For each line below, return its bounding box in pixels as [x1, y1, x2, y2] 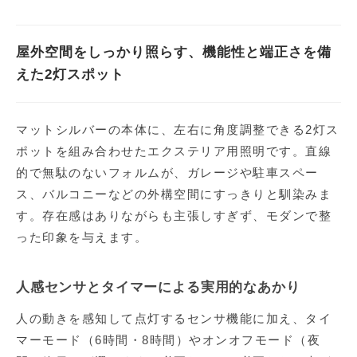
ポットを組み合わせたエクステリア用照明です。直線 [16, 144, 331, 159]
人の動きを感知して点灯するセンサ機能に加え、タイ [16, 312, 331, 326]
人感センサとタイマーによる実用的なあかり [16, 280, 300, 295]
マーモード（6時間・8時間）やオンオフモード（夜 [16, 333, 320, 347]
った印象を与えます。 [16, 230, 147, 245]
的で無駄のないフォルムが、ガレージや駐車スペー [16, 166, 319, 180]
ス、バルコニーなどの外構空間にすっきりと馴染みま [16, 187, 331, 202]
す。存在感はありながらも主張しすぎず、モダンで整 [16, 209, 331, 223]
